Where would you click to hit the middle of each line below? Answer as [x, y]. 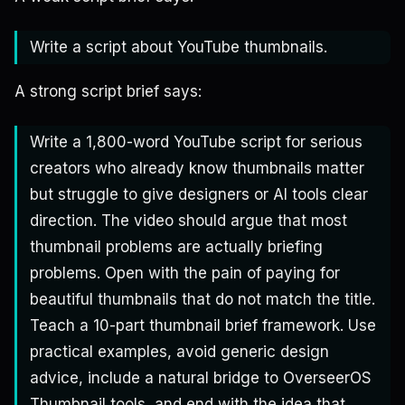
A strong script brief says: [108, 92]
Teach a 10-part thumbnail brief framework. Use [203, 326]
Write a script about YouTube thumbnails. [179, 47]
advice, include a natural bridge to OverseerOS [201, 378]
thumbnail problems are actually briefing [176, 247]
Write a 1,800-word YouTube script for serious [196, 142]
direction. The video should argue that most [188, 221]
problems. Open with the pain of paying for [185, 273]
